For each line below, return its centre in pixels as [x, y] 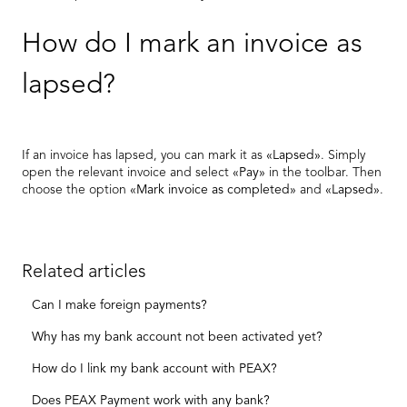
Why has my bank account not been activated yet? [178, 337]
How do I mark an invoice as [192, 44]
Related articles [84, 272]
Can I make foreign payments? [120, 305]
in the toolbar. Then [323, 172]
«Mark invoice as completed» [213, 189]
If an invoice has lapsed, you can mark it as [144, 155]
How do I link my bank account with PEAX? [155, 368]
